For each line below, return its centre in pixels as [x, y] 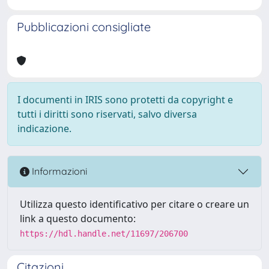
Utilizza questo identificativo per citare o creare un [134, 204]
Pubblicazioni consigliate [84, 26]
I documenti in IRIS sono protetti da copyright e [125, 99]
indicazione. [44, 128]
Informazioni [58, 171]
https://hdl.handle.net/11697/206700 [104, 233]
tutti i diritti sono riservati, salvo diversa [107, 114]
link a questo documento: [78, 218]
